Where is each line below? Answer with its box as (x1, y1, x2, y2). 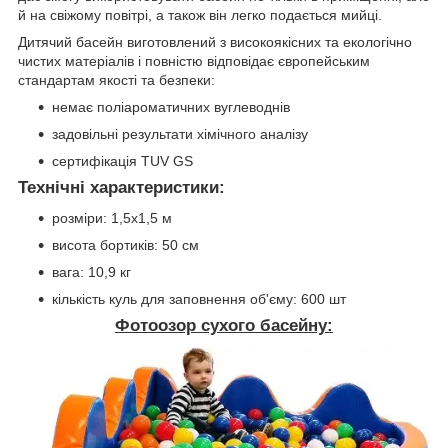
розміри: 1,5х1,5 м (52, 210, 172, 227)
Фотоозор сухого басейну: (115, 316, 333, 336)
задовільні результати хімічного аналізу (52, 126, 308, 143)
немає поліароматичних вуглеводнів (52, 99, 290, 116)
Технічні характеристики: (18, 178, 225, 198)
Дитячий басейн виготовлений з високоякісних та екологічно (18, 34, 412, 51)
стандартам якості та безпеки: (18, 72, 215, 89)
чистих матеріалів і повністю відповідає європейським (18, 53, 370, 70)
